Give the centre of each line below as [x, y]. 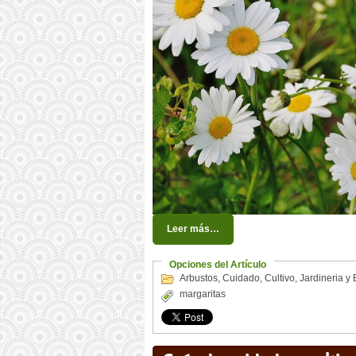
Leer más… [193, 229]
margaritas [203, 294]
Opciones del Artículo [218, 265]
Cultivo [280, 279]
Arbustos [199, 279]
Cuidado [241, 279]
